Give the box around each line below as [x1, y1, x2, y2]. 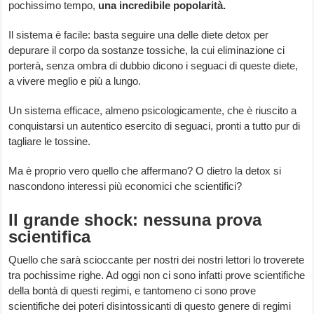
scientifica [8, 227, 91, 247]
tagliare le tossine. [8, 135, 91, 148]
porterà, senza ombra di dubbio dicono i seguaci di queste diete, [8, 60, 299, 72]
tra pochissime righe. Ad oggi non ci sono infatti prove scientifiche [8, 269, 306, 282]
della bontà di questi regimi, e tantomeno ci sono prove [8, 285, 257, 297]
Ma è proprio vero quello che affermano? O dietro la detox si [8, 165, 282, 177]
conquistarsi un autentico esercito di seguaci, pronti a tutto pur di [8, 120, 301, 132]
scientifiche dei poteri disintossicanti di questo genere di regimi [8, 300, 292, 313]
